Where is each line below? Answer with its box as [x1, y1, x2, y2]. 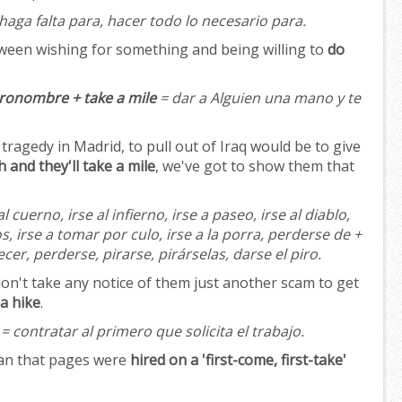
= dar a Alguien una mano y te [156, 88, 361, 109]
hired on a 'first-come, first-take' [130, 350, 346, 371]
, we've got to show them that [155, 156, 354, 177]
